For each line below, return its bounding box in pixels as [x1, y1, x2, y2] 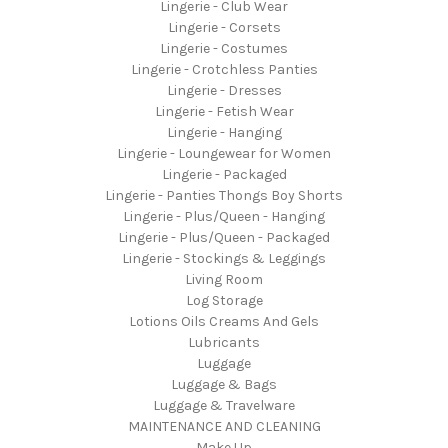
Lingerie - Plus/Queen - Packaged [118, 228, 330, 246]
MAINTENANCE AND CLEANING [127, 417, 321, 435]
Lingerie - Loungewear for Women [117, 144, 331, 162]
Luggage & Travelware [153, 396, 295, 414]
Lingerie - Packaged [161, 165, 287, 183]
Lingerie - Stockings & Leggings [122, 249, 326, 267]
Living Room [185, 270, 263, 288]
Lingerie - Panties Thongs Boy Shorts [105, 186, 343, 204]
